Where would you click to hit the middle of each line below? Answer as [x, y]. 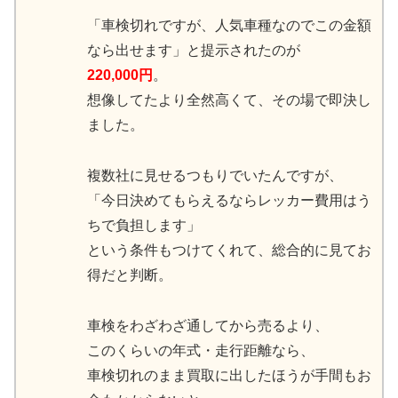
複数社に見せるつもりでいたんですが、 [215, 175]
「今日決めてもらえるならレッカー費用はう [229, 200]
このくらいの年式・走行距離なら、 [201, 350]
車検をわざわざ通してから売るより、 [208, 325]
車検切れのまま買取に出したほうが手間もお [229, 375]
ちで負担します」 [144, 225]
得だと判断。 [130, 275]
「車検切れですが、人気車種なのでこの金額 [229, 26]
